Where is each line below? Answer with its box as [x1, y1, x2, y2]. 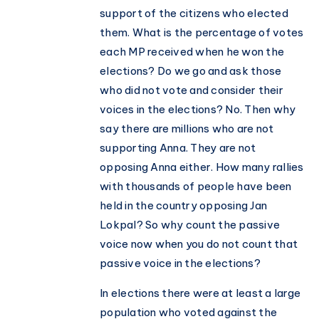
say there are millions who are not [100, 122, 274, 136]
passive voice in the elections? [100, 256, 263, 271]
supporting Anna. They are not [100, 141, 256, 155]
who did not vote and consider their [100, 83, 283, 98]
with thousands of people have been [100, 179, 292, 194]
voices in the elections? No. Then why [100, 103, 296, 117]
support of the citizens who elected [100, 6, 288, 21]
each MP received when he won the [100, 45, 284, 59]
